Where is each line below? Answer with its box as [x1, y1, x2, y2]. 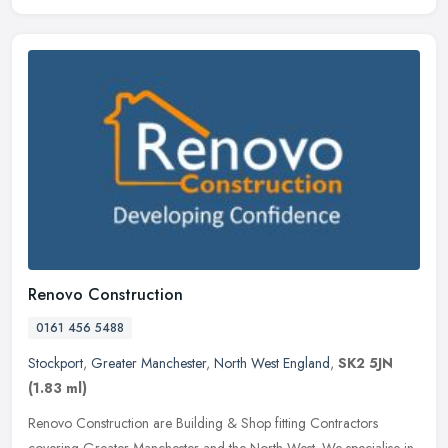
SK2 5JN [338, 353, 393, 374]
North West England [214, 353, 330, 374]
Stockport [28, 353, 83, 374]
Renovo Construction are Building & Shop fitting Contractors [28, 413, 378, 434]
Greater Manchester [91, 353, 206, 374]
